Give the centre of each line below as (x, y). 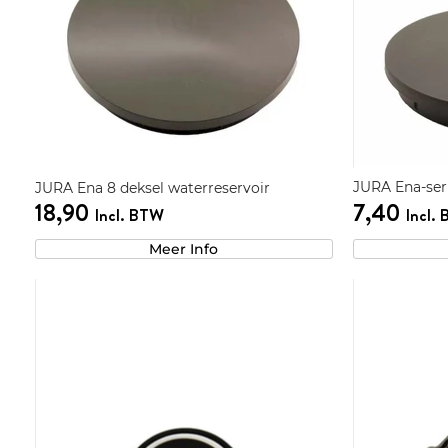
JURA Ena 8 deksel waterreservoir (152, 187)
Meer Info (184, 248)
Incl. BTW (128, 214)
